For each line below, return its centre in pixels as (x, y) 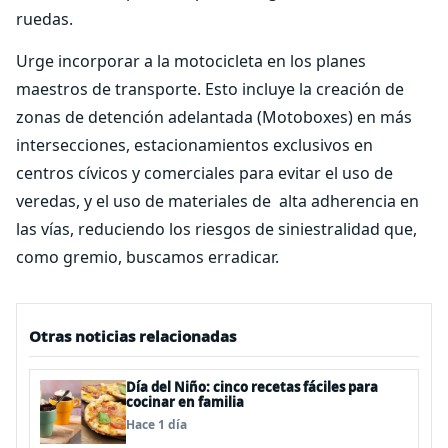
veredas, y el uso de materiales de (143, 201)
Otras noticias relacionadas (132, 336)
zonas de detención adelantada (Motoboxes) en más (214, 117)
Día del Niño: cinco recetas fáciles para (252, 387)
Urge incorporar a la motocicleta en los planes (191, 61)
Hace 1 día (156, 424)
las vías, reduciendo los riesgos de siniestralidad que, (216, 229)
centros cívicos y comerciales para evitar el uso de (204, 173)
